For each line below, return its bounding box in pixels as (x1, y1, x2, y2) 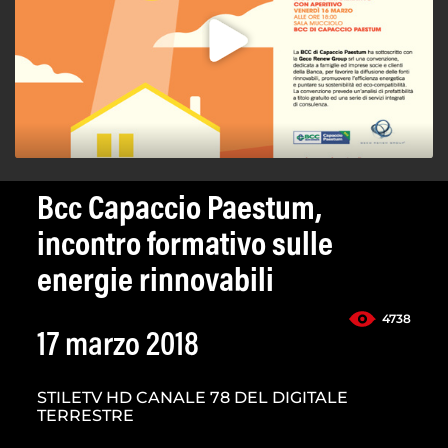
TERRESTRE (37, 406, 134, 426)
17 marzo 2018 (37, 330, 199, 365)
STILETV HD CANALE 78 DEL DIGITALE (37, 388, 348, 408)
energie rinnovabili (37, 266, 274, 301)
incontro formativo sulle (37, 230, 333, 265)
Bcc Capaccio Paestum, (37, 194, 322, 229)
